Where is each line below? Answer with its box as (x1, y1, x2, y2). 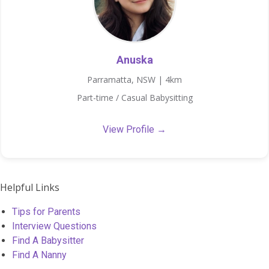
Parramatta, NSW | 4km (87, 74, 182, 86)
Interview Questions (12, 220, 97, 232)
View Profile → (103, 124, 166, 136)
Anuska (116, 53, 153, 67)
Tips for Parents (12, 205, 80, 217)
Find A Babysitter (12, 234, 84, 246)
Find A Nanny (12, 249, 67, 261)
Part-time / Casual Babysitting (76, 92, 193, 104)
